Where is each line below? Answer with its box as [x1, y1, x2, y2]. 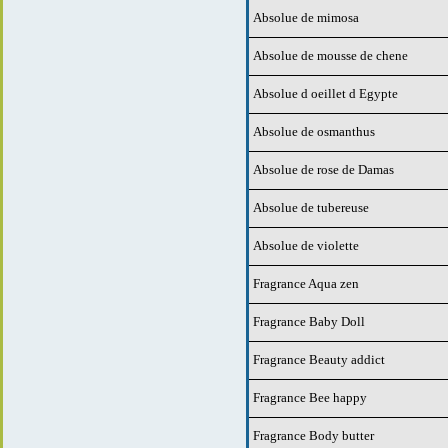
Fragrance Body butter [253, 427, 374, 443]
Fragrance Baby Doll [253, 313, 365, 329]
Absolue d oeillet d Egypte [253, 85, 398, 101]
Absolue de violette [253, 237, 359, 253]
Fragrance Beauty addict [253, 351, 385, 367]
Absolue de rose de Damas [253, 161, 394, 177]
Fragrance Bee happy [253, 389, 367, 405]
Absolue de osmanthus [253, 123, 375, 139]
